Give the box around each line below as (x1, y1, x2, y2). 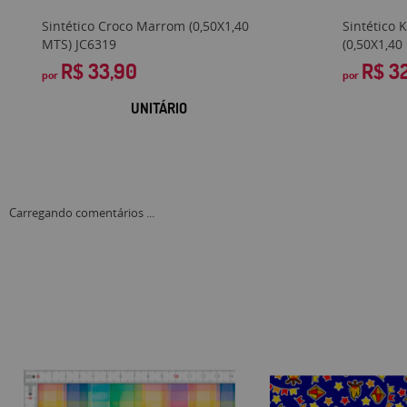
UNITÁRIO (131, 98, 188, 117)
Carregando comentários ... (9, 204, 154, 221)
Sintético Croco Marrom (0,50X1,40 (42, 16, 250, 35)
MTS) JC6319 (42, 35, 117, 53)
